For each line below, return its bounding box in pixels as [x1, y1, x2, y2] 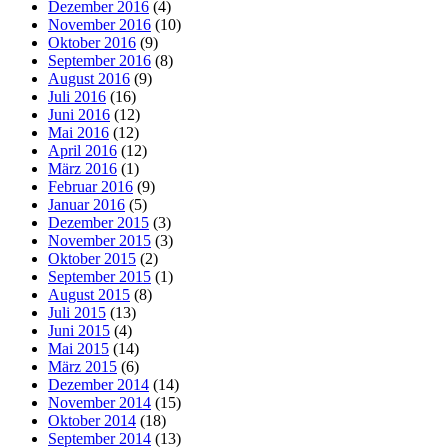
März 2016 [48, 159, 117, 177]
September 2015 [48, 267, 151, 285]
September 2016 [48, 51, 151, 69]
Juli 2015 [48, 303, 106, 321]
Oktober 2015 [48, 249, 136, 267]
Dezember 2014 [48, 375, 149, 393]
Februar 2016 [48, 177, 133, 195]
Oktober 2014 [48, 411, 136, 429]
